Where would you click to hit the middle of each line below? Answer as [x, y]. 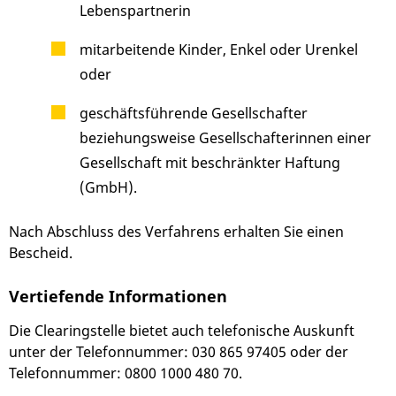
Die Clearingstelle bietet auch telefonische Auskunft [182, 331]
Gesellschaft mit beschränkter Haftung [210, 163]
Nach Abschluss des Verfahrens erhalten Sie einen [176, 232]
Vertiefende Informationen [118, 296]
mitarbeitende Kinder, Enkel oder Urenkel [219, 50]
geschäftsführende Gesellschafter [194, 114]
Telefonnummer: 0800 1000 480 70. [126, 373]
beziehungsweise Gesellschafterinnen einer [225, 138]
